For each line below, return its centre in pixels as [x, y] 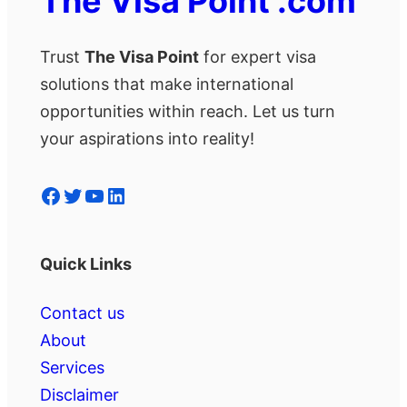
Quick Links [86, 264]
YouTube [89, 194]
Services [72, 367]
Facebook [45, 194]
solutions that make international [167, 84]
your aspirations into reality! [147, 139]
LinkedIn [111, 194]
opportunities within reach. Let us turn [188, 112]
